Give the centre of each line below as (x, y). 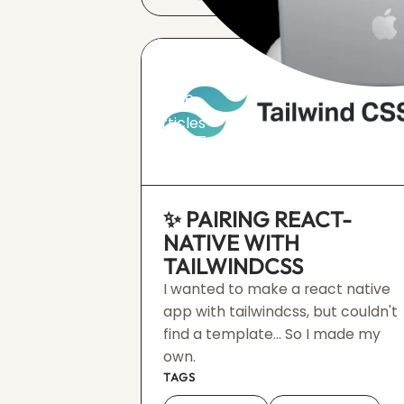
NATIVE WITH (232, 243)
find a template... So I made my (272, 334)
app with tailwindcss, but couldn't (281, 312)
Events (175, 148)
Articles (179, 123)
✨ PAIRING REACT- (258, 219)
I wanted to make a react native (277, 289)
